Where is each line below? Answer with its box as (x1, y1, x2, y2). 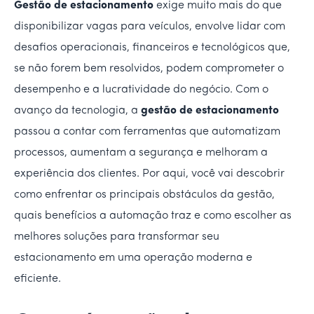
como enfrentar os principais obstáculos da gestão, (14, 189, 275, 200)
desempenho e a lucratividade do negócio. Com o (14, 83, 268, 95)
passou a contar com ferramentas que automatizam (14, 125, 280, 137)
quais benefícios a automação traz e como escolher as (14, 210, 292, 221)
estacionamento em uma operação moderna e (14, 252, 252, 264)
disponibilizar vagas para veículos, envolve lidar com (14, 20, 285, 32)
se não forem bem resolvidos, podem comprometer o (14, 62, 284, 74)
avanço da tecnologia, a (14, 104, 141, 116)
